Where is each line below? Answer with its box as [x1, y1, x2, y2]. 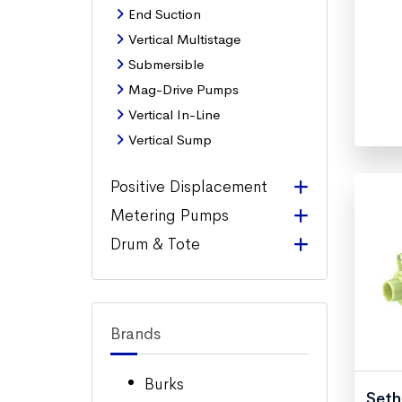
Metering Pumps [110, 205, 229, 225]
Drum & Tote [110, 234, 200, 254]
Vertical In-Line [128, 106, 220, 123]
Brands [110, 324, 161, 344]
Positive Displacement [110, 177, 267, 197]
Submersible [128, 56, 204, 73]
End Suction [128, 5, 201, 22]
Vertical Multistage [128, 31, 240, 48]
